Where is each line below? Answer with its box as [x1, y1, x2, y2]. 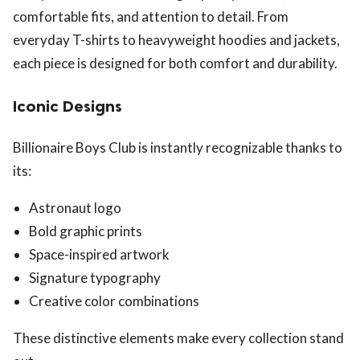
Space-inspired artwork [29, 246, 170, 264]
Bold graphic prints [29, 223, 142, 240]
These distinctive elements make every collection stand [13, 329, 344, 347]
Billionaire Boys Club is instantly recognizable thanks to [13, 139, 342, 157]
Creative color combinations [29, 292, 199, 310]
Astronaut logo [29, 199, 121, 217]
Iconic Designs [13, 96, 122, 117]
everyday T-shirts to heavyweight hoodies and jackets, [13, 31, 340, 49]
